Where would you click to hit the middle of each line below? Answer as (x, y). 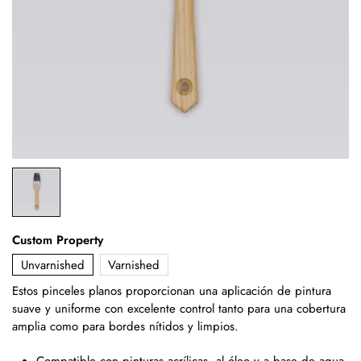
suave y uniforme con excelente (94, 308)
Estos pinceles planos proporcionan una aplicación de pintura (172, 290)
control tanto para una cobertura (261, 308)
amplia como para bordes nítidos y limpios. (125, 326)
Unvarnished (52, 265)
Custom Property (58, 241)
